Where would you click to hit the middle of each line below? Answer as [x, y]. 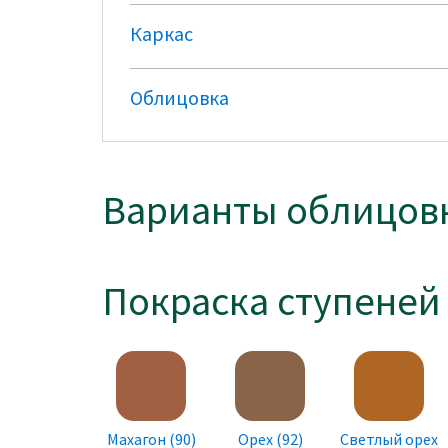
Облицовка [179, 98]
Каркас [161, 34]
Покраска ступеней [271, 301]
